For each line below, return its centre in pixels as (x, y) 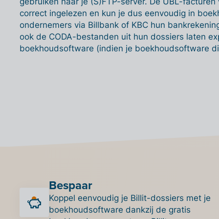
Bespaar (71, 185)
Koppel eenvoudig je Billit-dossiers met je (130, 198)
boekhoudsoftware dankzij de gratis (120, 209)
